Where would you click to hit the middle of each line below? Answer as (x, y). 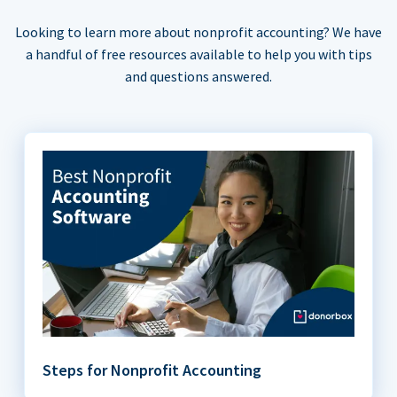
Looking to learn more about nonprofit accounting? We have (198, 32)
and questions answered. (198, 77)
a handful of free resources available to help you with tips (198, 54)
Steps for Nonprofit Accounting (152, 370)
